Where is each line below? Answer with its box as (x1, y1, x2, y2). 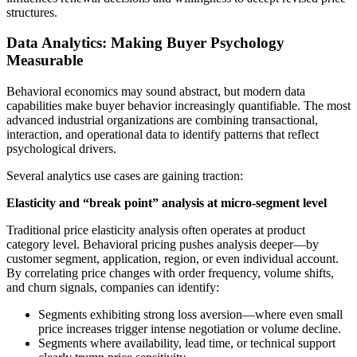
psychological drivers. (6, 142, 116, 156)
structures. (6, 5, 57, 19)
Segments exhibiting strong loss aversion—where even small (38, 308, 343, 322)
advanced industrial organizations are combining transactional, (6, 113, 318, 127)
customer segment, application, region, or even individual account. (6, 252, 339, 266)
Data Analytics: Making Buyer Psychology (6, 34, 284, 52)
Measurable (6, 52, 83, 69)
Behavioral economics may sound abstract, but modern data (6, 84, 305, 99)
